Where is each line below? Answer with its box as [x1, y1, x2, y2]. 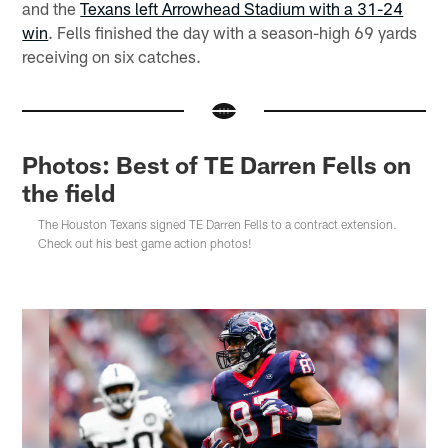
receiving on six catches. [22, 46, 202, 67]
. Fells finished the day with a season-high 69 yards [48, 22, 418, 43]
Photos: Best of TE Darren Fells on [22, 149, 412, 179]
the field [22, 177, 116, 207]
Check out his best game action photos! [38, 235, 253, 250]
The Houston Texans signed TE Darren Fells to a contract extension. [38, 216, 398, 231]
